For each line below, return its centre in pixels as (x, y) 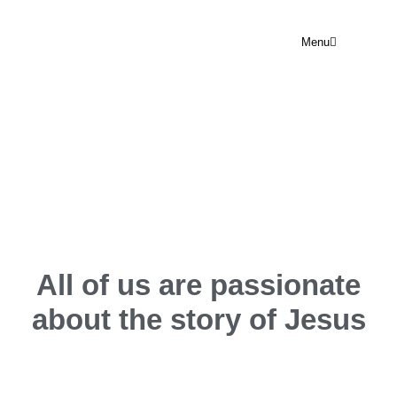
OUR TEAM (198, 101)
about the (97, 319)
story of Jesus (268, 319)
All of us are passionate (198, 285)
